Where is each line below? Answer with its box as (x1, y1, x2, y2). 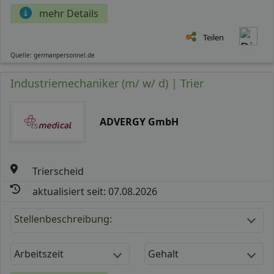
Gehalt (148, 246, 179, 261)
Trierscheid (32, 164, 84, 178)
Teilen (203, 31, 224, 43)
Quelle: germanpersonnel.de (10, 50, 95, 59)
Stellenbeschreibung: (14, 212, 112, 226)
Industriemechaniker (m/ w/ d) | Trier (10, 75, 204, 91)
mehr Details (39, 6, 98, 20)
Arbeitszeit (14, 246, 64, 261)
